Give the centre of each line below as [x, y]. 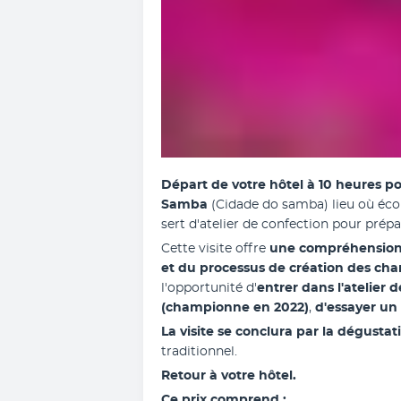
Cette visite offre [215, 249]
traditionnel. [199, 352]
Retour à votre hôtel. [229, 376]
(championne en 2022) [235, 308]
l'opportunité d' [209, 288]
